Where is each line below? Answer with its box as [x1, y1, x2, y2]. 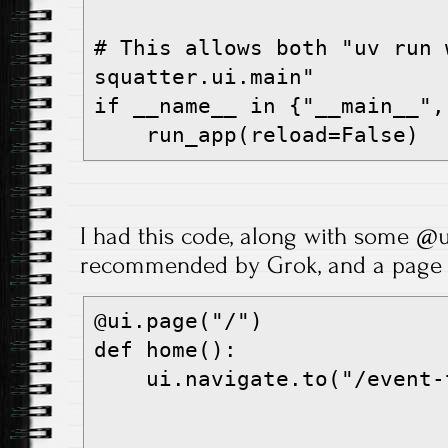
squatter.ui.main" [94, 65, 315, 90]
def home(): [94, 338, 237, 363]
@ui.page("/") [94, 309, 263, 334]
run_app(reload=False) [146, 123, 419, 148]
